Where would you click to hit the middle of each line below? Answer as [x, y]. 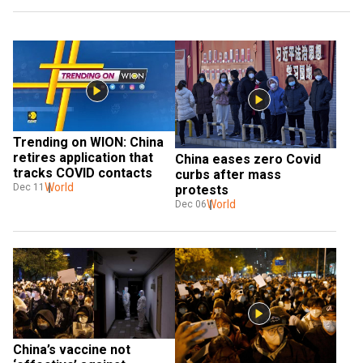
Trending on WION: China [88, 143]
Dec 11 [29, 188]
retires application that [83, 158]
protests [201, 190]
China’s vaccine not [72, 350]
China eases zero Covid [248, 160]
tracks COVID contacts [83, 173]
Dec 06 [190, 205]
